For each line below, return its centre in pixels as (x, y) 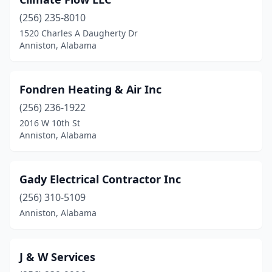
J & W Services (57, 257)
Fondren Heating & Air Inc (90, 89)
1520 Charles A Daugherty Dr (79, 33)
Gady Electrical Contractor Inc (100, 179)
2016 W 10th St (50, 123)
